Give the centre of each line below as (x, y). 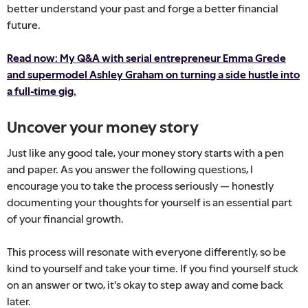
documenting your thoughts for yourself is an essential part (150, 202)
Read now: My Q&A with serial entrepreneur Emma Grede (146, 57)
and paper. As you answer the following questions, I (130, 169)
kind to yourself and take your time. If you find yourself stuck (153, 268)
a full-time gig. (42, 90)
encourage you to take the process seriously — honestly (140, 185)
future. (24, 24)
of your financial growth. (65, 218)
